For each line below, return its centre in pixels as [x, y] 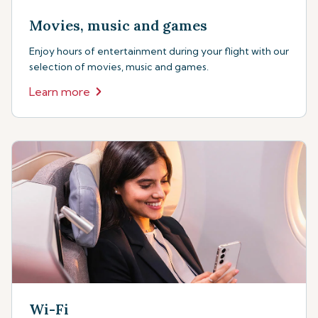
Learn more [60, 92]
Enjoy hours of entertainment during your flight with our [159, 51]
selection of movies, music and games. [119, 67]
